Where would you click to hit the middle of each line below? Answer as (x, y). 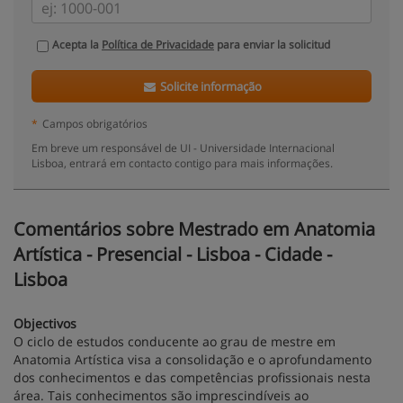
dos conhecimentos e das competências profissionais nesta (192, 377)
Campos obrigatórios (95, 123)
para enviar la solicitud (272, 45)
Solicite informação (210, 86)
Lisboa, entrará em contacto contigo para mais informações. (182, 163)
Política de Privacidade (158, 45)
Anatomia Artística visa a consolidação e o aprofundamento (193, 359)
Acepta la (77, 45)
